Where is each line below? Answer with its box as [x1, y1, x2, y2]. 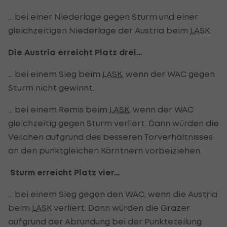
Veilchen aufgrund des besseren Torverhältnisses [8, 131, 213, 142]
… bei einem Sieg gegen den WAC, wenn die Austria [8, 188, 217, 199]
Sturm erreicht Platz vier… [8, 167, 120, 178]
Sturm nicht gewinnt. [8, 82, 94, 93]
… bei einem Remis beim [8, 104, 109, 115]
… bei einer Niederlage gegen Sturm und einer [8, 11, 198, 22]
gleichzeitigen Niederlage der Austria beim [8, 25, 190, 35]
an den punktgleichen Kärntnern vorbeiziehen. [8, 145, 202, 156]
